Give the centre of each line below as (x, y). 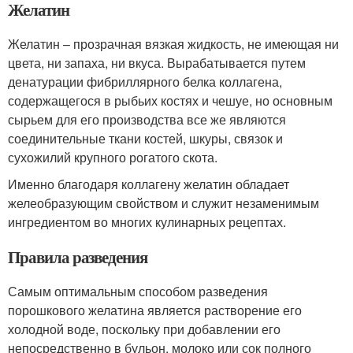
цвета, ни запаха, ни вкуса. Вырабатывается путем (157, 63)
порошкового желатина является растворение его (155, 310)
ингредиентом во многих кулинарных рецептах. (147, 222)
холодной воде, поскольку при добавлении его (144, 329)
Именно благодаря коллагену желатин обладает (149, 184)
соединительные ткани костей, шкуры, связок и (145, 139)
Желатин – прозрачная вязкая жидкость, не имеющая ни (173, 44)
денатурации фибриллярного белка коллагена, (145, 82)
